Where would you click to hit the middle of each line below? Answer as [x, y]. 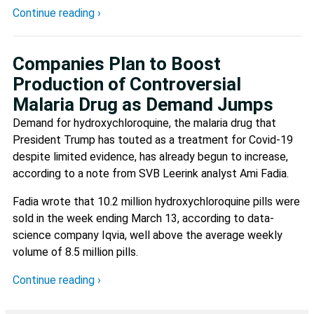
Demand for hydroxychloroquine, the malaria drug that [144, 123]
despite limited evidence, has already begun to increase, [150, 156]
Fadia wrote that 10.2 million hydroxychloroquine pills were [156, 201]
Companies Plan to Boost [117, 63]
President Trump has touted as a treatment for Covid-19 [153, 139]
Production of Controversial [127, 84]
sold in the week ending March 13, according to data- [143, 218]
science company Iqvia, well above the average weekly [148, 235]
